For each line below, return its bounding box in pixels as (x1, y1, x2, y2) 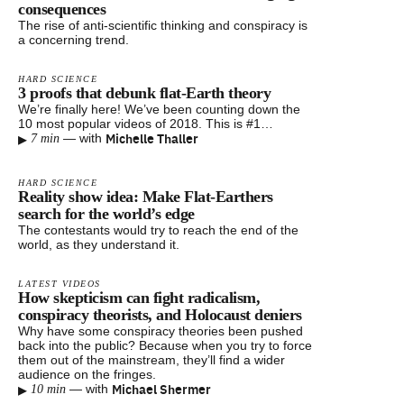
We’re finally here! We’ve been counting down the (18, 102, 300, 116)
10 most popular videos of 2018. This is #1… (18, 116, 273, 131)
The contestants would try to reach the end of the (18, 223, 298, 237)
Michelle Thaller (105, 129, 198, 147)
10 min (30, 382, 66, 396)
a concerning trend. (18, 32, 129, 47)
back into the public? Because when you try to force (18, 338, 312, 353)
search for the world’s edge (18, 205, 195, 223)
